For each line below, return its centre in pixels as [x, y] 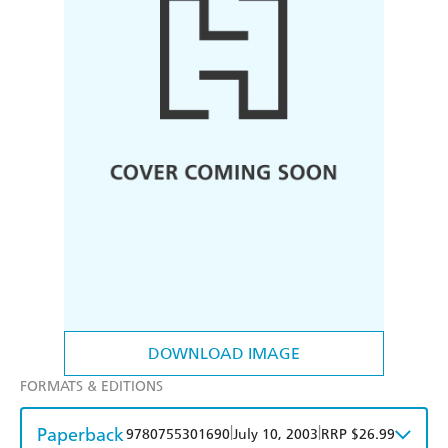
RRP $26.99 [358, 435]
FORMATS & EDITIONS [91, 387]
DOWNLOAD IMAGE [224, 354]
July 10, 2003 [275, 435]
